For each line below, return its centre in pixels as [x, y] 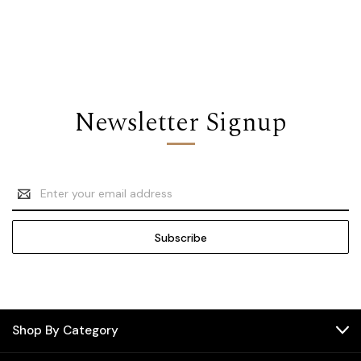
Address [34, 202]
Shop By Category [65, 330]
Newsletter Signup [180, 122]
